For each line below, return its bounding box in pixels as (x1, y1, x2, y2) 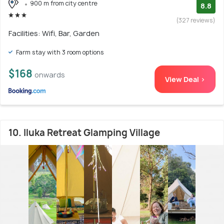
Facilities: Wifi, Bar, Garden (8, 28, 99, 38)
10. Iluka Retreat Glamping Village (8, 126, 160, 139)
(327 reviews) (176, 15, 215, 24)
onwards (34, 69, 65, 79)
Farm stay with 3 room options (14, 47, 104, 56)
